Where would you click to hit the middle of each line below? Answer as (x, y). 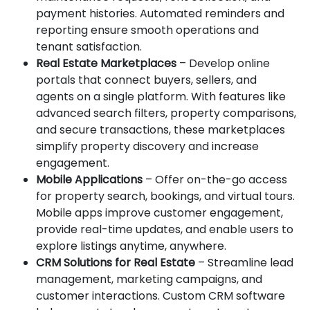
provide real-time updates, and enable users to (165, 229)
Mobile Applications (89, 179)
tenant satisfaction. (89, 46)
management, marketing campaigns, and (149, 279)
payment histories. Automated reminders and (160, 13)
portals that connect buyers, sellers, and (146, 80)
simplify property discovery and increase (147, 146)
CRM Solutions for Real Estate (116, 262)
